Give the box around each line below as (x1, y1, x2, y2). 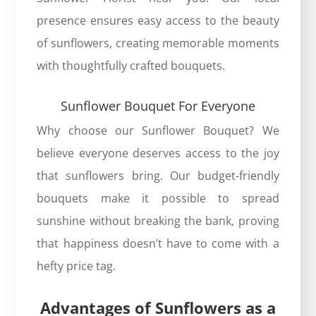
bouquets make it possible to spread (37, 190, 279, 206)
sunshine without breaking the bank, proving (37, 212, 279, 229)
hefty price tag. (37, 257, 116, 274)
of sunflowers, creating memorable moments (37, 35, 279, 51)
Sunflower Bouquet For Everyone (61, 97, 255, 114)
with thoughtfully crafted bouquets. (37, 57, 226, 73)
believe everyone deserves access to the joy (37, 145, 279, 161)
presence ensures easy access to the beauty (37, 12, 279, 28)
